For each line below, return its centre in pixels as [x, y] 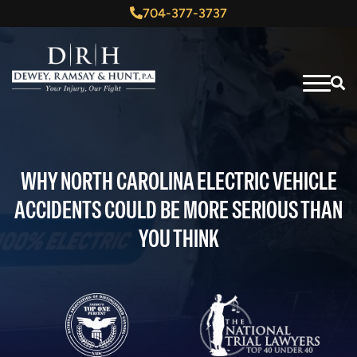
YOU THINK [178, 239]
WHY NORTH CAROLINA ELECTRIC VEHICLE [178, 181]
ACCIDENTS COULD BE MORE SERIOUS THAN [178, 210]
